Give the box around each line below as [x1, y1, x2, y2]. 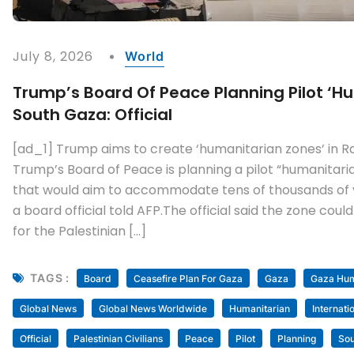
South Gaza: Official [13, 103, 172, 126]
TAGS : [29, 271, 70, 285]
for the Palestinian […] [13, 221, 146, 240]
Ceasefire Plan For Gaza [133, 272, 243, 284]
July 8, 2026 [13, 47, 94, 66]
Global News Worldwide [99, 302, 207, 314]
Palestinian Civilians [73, 332, 163, 345]
